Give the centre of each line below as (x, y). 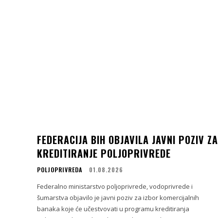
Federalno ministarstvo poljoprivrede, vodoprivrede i (115, 186)
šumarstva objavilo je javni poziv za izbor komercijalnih (118, 197)
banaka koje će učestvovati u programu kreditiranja (113, 209)
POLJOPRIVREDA (60, 169)
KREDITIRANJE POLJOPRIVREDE (104, 153)
